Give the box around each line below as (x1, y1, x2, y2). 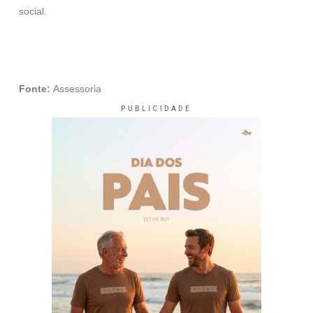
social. (19, 5, 47, 17)
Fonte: (19, 82, 53, 94)
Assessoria (53, 82, 101, 94)
